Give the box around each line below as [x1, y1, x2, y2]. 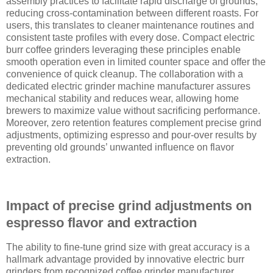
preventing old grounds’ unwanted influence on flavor [6, 142, 234, 153]
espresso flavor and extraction [6, 214, 197, 230]
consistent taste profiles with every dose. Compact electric [6, 32, 255, 43]
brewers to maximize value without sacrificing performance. [6, 105, 260, 116]
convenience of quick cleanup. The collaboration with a [6, 69, 243, 80]
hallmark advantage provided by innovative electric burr [6, 253, 244, 264]
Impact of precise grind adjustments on [6, 197, 252, 213]
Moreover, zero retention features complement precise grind [6, 118, 261, 129]
